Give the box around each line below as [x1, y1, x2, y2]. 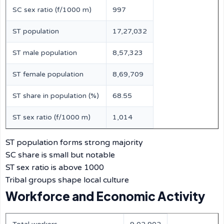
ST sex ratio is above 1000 [5, 162, 104, 172]
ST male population [12, 48, 77, 57]
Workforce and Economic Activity [5, 188, 205, 203]
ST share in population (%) [12, 91, 99, 100]
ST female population [12, 70, 83, 78]
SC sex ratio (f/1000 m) [12, 5, 91, 14]
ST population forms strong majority [5, 137, 143, 147]
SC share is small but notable [5, 150, 115, 160]
